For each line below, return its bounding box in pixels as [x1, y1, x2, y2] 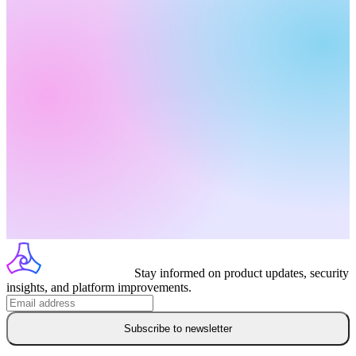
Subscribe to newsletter [124, 322, 232, 335]
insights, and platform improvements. [6, 280, 192, 294]
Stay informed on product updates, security [134, 265, 349, 280]
